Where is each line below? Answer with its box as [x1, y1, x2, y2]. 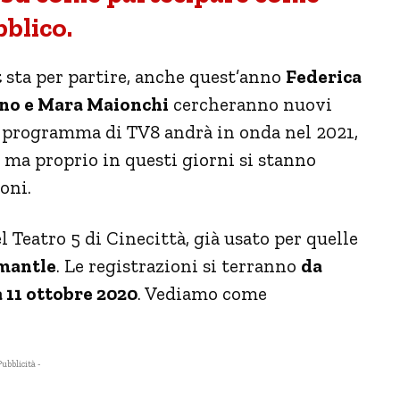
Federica [286, 64, 362, 87]
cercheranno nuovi [169, 92, 332, 115]
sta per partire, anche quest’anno [2, 64, 286, 87]
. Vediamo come [137, 281, 267, 304]
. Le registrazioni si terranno [56, 254, 301, 277]
